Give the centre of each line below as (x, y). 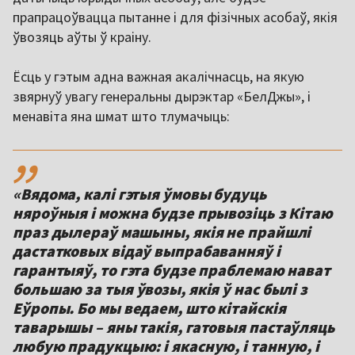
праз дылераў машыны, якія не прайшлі (162, 232)
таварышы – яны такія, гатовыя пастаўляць (174, 327)
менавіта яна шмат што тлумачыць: (121, 116)
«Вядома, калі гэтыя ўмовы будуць (140, 194)
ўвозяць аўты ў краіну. (82, 37)
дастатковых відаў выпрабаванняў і (147, 251)
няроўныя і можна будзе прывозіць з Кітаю (173, 213)
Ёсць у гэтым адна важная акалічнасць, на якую (158, 77)
